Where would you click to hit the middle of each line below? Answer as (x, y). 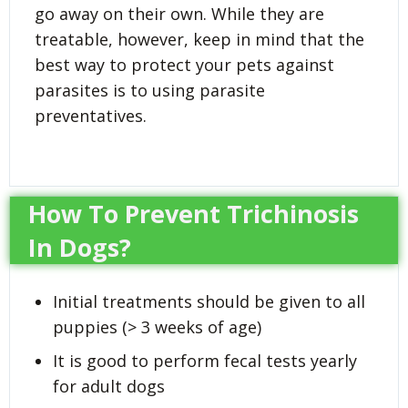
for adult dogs (109, 387)
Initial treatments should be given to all (209, 302)
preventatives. (91, 116)
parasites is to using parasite (150, 91)
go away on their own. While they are (179, 14)
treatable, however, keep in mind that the (199, 40)
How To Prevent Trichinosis (194, 214)
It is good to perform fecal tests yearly (205, 361)
